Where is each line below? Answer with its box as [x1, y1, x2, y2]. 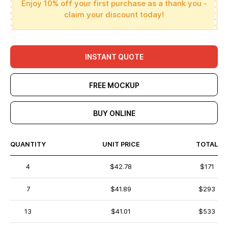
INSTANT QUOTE [84, 52, 144, 61]
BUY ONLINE [93, 109, 135, 118]
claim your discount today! [64, 10, 164, 19]
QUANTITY [10, 140, 46, 148]
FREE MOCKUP [89, 81, 139, 90]
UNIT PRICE [102, 140, 140, 148]
